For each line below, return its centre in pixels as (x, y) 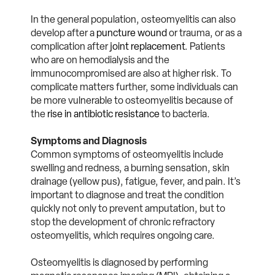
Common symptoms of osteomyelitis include (127, 154)
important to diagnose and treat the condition (127, 195)
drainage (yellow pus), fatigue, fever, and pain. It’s (136, 181)
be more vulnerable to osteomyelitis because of (132, 100)
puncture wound (132, 33)
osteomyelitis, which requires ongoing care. (123, 235)
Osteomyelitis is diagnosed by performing (119, 262)
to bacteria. (187, 114)
